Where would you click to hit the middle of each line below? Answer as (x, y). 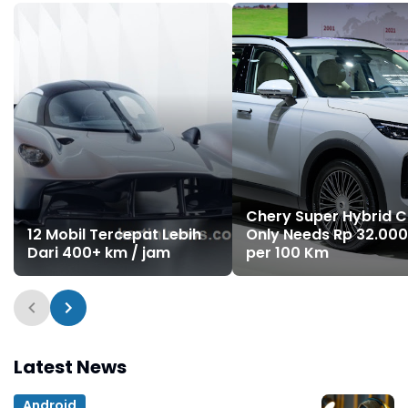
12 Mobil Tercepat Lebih (114, 235)
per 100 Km (287, 253)
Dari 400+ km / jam (99, 253)
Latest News (70, 367)
